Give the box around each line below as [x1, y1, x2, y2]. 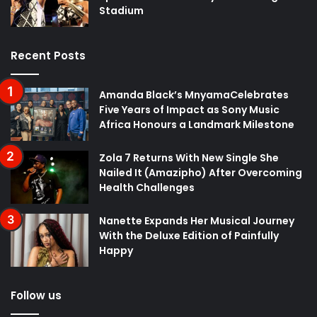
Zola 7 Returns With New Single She [99, 150, 279, 165]
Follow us [11, 287, 62, 303]
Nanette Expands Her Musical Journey [99, 213, 294, 228]
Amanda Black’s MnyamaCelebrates [99, 87, 289, 102]
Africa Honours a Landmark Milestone [99, 117, 294, 132]
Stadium [99, 3, 144, 18]
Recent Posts [11, 47, 86, 63]
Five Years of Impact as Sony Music [99, 102, 279, 117]
